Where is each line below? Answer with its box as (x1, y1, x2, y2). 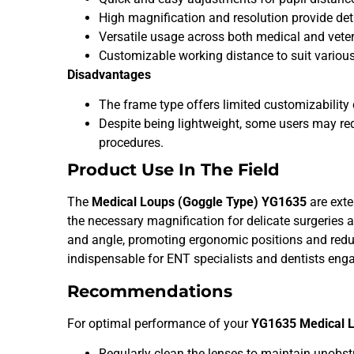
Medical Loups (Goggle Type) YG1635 (92, 194, 307, 210)
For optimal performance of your (67, 315, 252, 331)
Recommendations (67, 281, 233, 301)
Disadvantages (67, 66, 152, 82)
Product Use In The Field (67, 160, 281, 180)
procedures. (99, 135, 164, 151)
